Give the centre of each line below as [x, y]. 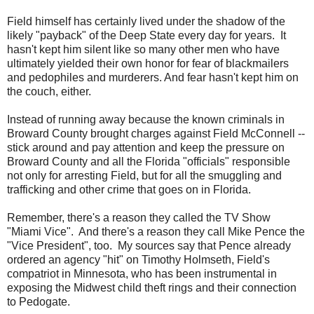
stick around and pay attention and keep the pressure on [146, 148]
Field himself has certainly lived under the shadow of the [146, 21]
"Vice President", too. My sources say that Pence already [149, 246]
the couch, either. [49, 91]
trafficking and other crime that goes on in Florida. [130, 190]
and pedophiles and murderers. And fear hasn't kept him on [153, 77]
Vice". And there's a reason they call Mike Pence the [173, 232]
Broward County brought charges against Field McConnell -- [156, 134]
